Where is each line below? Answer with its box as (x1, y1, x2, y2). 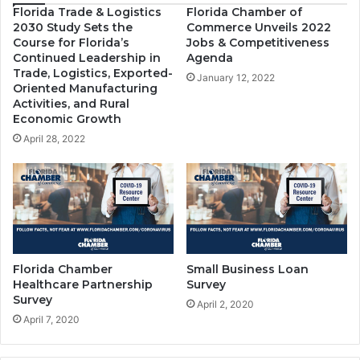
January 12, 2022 (197, 72, 275, 84)
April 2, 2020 (197, 297, 254, 310)
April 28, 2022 (23, 133, 85, 145)
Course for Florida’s (13, 35, 129, 51)
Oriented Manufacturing (13, 81, 157, 96)
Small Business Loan (186, 261, 309, 276)
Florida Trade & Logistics (13, 5, 162, 20)
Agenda (186, 51, 233, 66)
